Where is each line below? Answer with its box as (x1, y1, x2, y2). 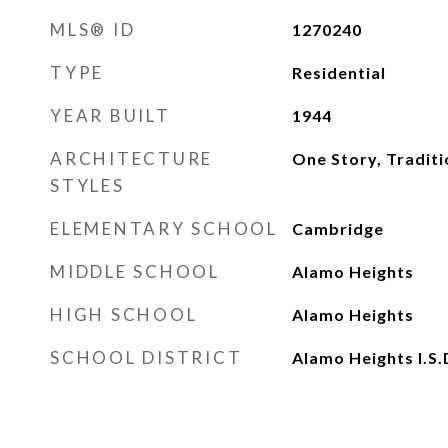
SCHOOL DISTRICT (50, 347, 243, 368)
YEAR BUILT (50, 105, 171, 126)
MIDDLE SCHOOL (50, 261, 220, 282)
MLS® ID (50, 19, 136, 40)
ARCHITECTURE (50, 148, 213, 169)
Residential (291, 63, 386, 82)
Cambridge (291, 219, 384, 238)
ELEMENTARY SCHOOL (50, 218, 278, 239)
